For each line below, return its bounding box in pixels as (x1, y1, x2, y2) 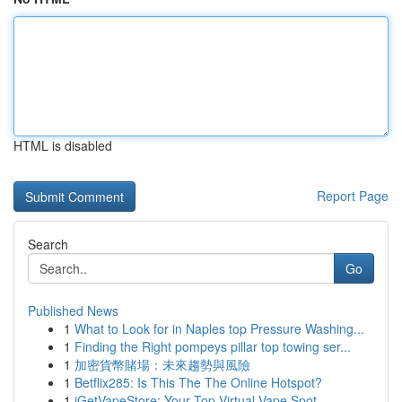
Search (28, 235, 68, 253)
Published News (28, 301, 118, 319)
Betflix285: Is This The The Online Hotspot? (74, 373, 322, 391)
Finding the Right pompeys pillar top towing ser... (74, 337, 351, 355)
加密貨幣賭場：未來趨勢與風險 (74, 355, 250, 373)
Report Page (317, 187, 389, 205)
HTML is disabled (13, 136, 112, 154)
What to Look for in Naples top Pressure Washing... (74, 319, 364, 337)
